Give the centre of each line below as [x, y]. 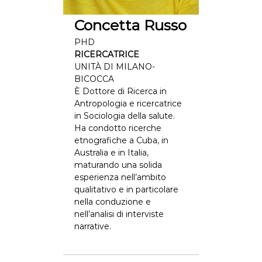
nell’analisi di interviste [119, 214]
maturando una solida [118, 165]
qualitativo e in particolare [126, 189]
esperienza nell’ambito [120, 177]
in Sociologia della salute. [124, 116]
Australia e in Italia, [111, 153]
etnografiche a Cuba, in [121, 140]
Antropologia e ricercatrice [128, 104]
